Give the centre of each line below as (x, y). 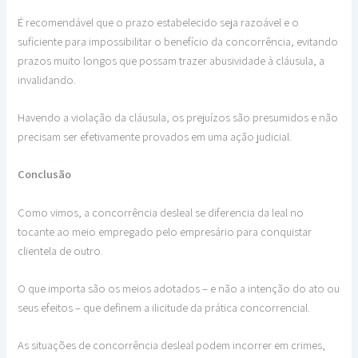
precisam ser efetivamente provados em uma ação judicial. (155, 136)
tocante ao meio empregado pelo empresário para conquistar (165, 231)
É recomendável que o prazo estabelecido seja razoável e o (159, 22)
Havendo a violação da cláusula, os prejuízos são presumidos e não (178, 117)
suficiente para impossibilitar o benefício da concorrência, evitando (178, 41)
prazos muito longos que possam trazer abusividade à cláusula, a (171, 60)
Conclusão (45, 174)
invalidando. (47, 79)
